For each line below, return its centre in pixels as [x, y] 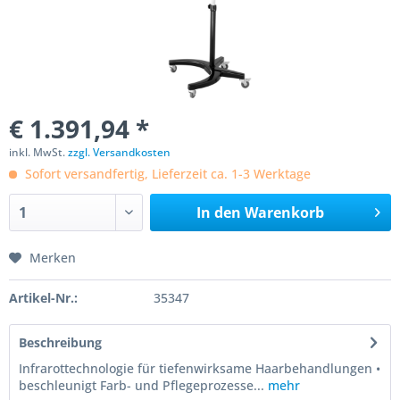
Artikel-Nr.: [43, 298]
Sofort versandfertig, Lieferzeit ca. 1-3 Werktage [166, 174]
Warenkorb [284, 212]
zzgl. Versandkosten [119, 152]
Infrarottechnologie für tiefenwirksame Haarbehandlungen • [200, 368]
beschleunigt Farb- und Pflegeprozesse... [142, 385]
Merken [53, 258]
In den [218, 212]
